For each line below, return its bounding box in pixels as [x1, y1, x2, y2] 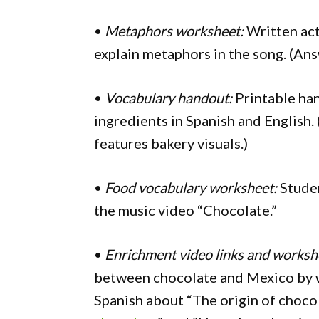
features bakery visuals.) [94, 135, 248, 152]
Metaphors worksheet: [105, 22, 244, 39]
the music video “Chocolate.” [94, 202, 277, 219]
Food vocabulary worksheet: [105, 179, 277, 196]
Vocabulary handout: [105, 89, 232, 106]
